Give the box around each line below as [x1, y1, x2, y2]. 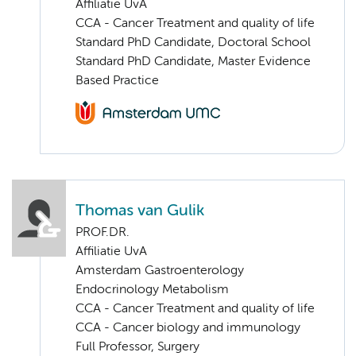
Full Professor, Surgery [75, 341, 199, 354]
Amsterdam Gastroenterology [75, 265, 244, 278]
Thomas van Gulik [75, 203, 204, 219]
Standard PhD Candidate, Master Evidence [75, 56, 311, 69]
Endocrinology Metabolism [75, 284, 229, 297]
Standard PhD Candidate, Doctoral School [75, 37, 311, 50]
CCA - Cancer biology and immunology [75, 322, 300, 335]
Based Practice [75, 75, 159, 88]
